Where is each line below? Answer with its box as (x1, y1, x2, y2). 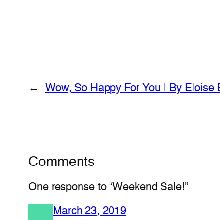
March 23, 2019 (53, 205, 126, 217)
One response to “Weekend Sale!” (28, 181, 188, 192)
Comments (28, 155, 95, 169)
